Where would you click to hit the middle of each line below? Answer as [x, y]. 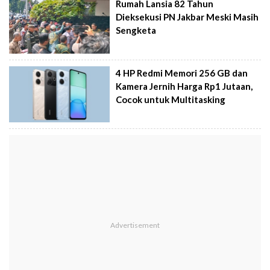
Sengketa [136, 30]
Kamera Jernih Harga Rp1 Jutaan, [184, 86]
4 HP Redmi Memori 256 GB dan [182, 73]
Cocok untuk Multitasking [171, 99]
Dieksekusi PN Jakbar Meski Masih [187, 17]
